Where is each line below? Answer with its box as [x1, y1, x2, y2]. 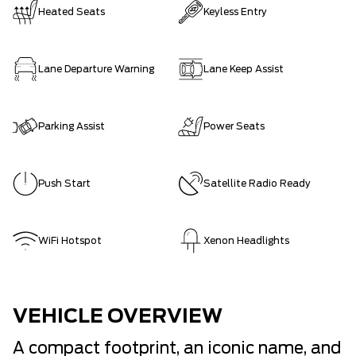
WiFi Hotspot [38, 236, 102, 246]
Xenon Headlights [203, 236, 289, 246]
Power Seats [203, 122, 265, 131]
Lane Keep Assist [203, 64, 284, 74]
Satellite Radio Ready [203, 179, 311, 188]
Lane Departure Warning [38, 64, 154, 74]
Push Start [38, 179, 91, 188]
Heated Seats [38, 7, 105, 17]
